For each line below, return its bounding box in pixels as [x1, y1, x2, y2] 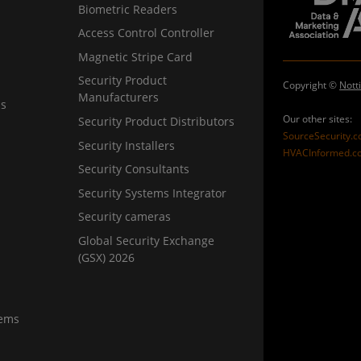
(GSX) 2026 [78, 250, 135, 266]
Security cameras [78, 209, 172, 225]
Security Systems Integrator [78, 185, 227, 201]
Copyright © [283, 77, 340, 92]
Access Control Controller [78, 25, 215, 41]
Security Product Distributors [78, 114, 235, 130]
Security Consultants [78, 161, 190, 177]
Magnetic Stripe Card [78, 48, 193, 64]
